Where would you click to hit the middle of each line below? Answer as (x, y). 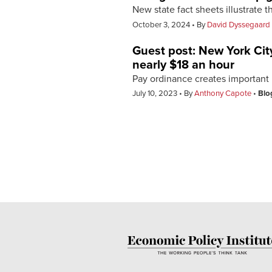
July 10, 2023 (156, 94)
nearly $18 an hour (183, 65)
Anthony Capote (223, 94)
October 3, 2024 (162, 25)
